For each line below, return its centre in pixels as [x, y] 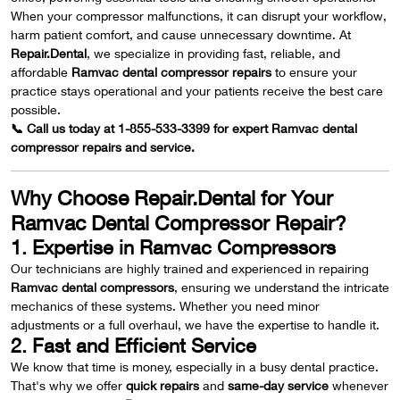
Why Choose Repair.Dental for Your [172, 198]
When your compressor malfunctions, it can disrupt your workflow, [199, 16]
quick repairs [162, 385]
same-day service [278, 385]
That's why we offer [68, 385]
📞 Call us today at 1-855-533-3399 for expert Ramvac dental [184, 128]
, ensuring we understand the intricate [282, 287]
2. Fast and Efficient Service [133, 346]
